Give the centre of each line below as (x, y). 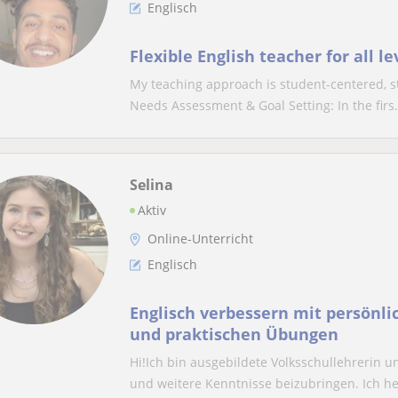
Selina (151, 185)
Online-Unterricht (200, 239)
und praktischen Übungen (234, 334)
